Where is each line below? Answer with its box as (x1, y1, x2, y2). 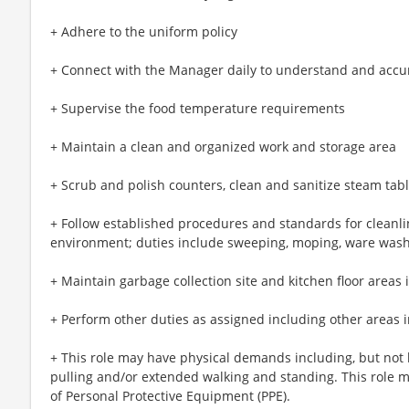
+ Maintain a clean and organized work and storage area (50, 138, 396, 155)
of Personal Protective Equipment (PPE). (50, 387, 290, 404)
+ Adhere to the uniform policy (50, 23, 237, 40)
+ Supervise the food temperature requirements (50, 100, 345, 117)
